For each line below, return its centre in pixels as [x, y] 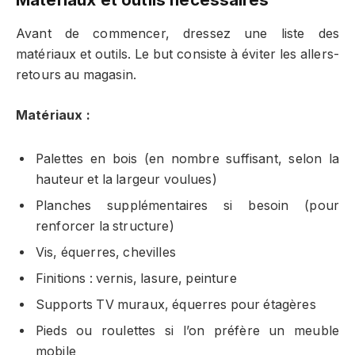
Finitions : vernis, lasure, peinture [136, 278]
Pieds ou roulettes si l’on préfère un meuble [187, 330]
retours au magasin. [76, 75]
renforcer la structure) [105, 226]
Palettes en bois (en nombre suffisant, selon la [187, 158]
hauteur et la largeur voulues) [126, 179]
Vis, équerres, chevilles [106, 252]
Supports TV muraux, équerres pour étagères [176, 304]
